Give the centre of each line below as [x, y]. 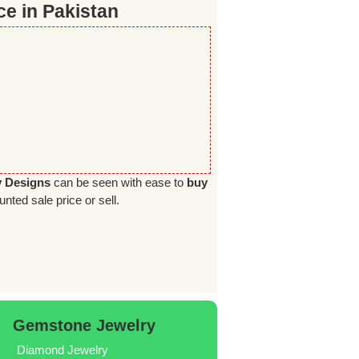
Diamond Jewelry [63, 349]
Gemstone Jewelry [85, 325]
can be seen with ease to [119, 182]
